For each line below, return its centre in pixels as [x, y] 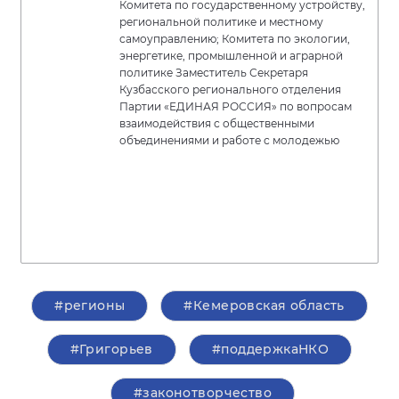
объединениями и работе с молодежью [229, 141]
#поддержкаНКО [270, 350]
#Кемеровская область [264, 306]
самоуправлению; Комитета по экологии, [235, 39]
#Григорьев [111, 350]
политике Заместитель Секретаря [214, 73]
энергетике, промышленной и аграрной [231, 56]
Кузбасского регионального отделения [230, 90]
